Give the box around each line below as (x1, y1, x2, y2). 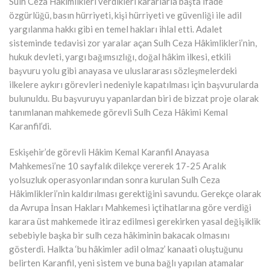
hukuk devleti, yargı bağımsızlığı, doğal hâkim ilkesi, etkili (9, 51, 231, 62)
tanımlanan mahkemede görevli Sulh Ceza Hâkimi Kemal (9, 106, 228, 118)
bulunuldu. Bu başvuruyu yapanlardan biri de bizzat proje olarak (9, 92, 259, 104)
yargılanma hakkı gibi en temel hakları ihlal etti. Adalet (9, 23, 222, 34)
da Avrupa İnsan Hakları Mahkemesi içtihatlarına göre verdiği (9, 201, 251, 213)
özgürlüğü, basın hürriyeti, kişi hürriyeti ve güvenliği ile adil (9, 9, 242, 20)
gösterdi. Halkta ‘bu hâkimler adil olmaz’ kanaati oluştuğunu (9, 243, 243, 254)
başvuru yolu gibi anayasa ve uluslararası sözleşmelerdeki (9, 64, 237, 76)
